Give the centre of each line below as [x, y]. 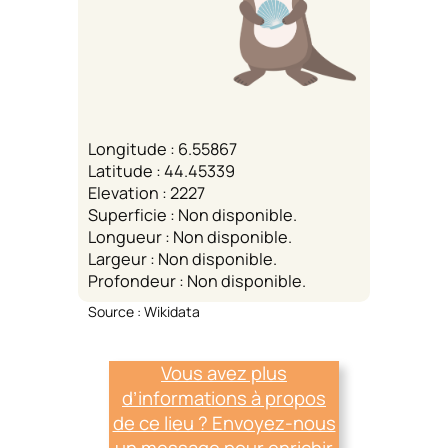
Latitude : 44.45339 [161, 170]
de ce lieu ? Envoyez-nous [224, 422]
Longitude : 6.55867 [162, 148]
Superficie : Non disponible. [192, 214]
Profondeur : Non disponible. [197, 280]
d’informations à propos [224, 397]
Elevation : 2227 [146, 192]
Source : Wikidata [144, 311]
